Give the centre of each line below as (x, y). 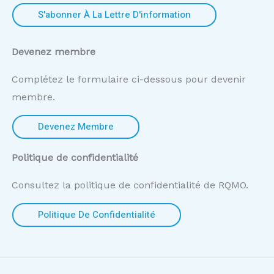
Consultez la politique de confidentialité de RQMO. (130, 185)
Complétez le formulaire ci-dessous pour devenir (129, 80)
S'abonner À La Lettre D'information (114, 15)
